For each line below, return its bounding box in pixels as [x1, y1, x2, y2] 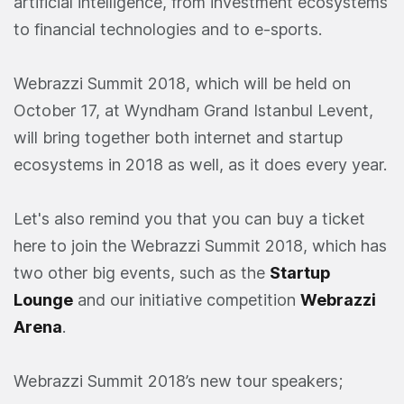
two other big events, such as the [14, 262, 270, 282]
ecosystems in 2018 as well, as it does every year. [14, 154, 387, 174]
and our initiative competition [73, 289, 300, 309]
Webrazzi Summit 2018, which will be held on [14, 73, 351, 93]
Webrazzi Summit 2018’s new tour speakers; [14, 371, 343, 390]
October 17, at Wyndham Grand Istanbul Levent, [14, 100, 373, 120]
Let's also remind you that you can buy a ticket [14, 208, 365, 228]
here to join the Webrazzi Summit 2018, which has [14, 235, 387, 255]
